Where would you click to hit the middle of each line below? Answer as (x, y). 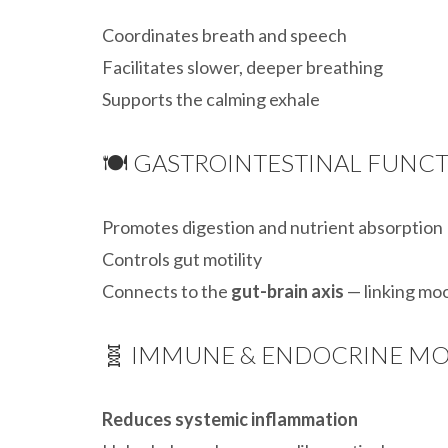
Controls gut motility (182, 259)
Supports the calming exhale (211, 99)
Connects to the (166, 291)
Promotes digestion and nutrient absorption (272, 227)
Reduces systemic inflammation (230, 419)
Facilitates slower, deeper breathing (242, 67)
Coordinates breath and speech (224, 35)
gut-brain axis (287, 291)
